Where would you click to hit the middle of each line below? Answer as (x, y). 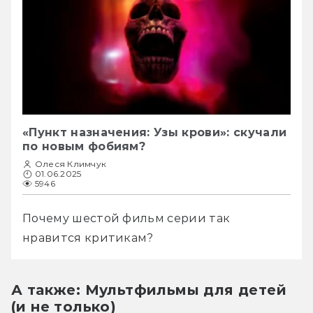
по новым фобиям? (84, 147)
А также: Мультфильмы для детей (149, 290)
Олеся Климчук (71, 164)
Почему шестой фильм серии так (126, 219)
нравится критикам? (88, 238)
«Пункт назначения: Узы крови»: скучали (155, 133)
